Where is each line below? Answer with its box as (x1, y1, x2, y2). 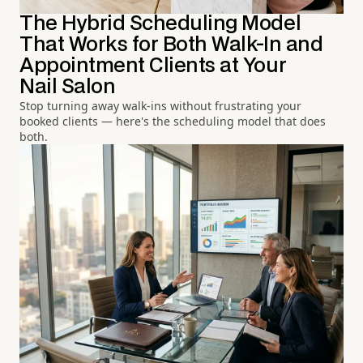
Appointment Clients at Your (19, 56, 287, 75)
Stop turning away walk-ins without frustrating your (19, 97, 301, 113)
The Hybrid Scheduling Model (19, 14, 301, 33)
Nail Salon (19, 77, 116, 96)
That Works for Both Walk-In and (19, 35, 323, 54)
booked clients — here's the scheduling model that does (19, 113, 326, 129)
